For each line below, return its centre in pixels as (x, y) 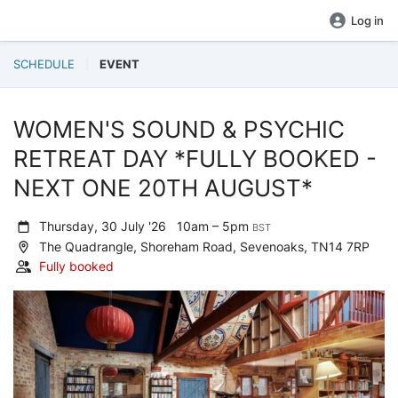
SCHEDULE (44, 64)
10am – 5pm (215, 226)
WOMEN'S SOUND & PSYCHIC (179, 129)
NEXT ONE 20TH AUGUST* (163, 188)
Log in (367, 20)
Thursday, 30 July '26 (107, 226)
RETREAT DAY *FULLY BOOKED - (195, 159)
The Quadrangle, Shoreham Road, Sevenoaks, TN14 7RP (203, 247)
